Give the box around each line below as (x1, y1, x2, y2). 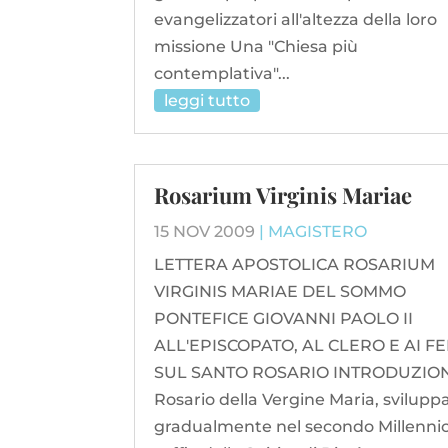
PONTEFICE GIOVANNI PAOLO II (154, 309, 414, 329)
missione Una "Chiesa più (154, 36, 359, 56)
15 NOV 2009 (154, 222, 256, 242)
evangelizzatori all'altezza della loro (154, 9, 438, 29)
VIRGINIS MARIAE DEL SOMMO (154, 282, 407, 302)
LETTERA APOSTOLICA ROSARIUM (154, 255, 436, 275)
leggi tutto (164, 90, 251, 110)
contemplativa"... (154, 63, 291, 83)
